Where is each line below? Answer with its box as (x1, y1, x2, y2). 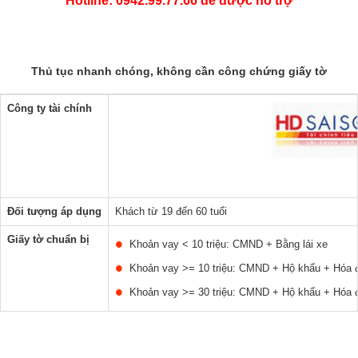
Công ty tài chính (7, 102, 92, 114)
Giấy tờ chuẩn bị (7, 233, 89, 245)
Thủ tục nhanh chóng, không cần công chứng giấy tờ (31, 65, 327, 78)
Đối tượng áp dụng (7, 205, 101, 217)
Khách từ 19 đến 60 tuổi (115, 205, 227, 217)
